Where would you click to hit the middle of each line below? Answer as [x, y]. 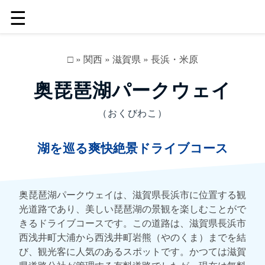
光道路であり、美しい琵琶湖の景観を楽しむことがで [132, 208]
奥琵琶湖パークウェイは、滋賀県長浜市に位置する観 [132, 194]
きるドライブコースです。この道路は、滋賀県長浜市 [132, 222]
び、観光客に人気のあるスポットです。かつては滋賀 [132, 251]
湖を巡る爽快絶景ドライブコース [132, 148]
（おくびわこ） [132, 113]
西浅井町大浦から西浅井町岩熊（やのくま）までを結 [132, 237]
